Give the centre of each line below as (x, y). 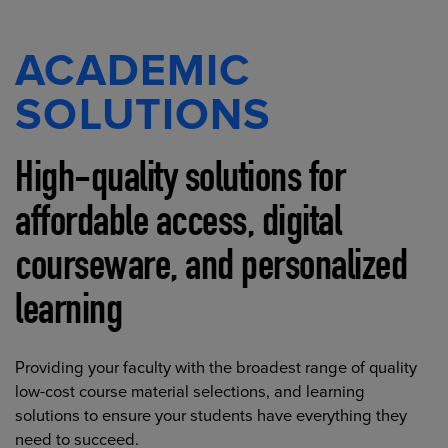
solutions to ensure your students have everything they (211, 415)
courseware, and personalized (211, 270)
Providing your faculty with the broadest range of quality (216, 367)
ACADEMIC (133, 71)
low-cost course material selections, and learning (190, 391)
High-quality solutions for (180, 182)
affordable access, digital (178, 226)
